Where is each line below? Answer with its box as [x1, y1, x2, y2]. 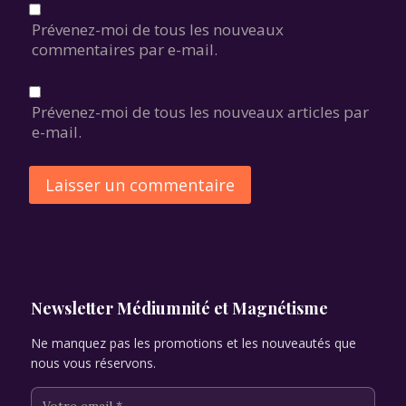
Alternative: [29, 227, 116, 247]
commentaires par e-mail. [32, 38, 218, 60]
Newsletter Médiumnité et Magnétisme [31, 297, 328, 320]
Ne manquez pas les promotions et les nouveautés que [31, 334, 356, 353]
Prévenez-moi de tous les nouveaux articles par [32, 101, 370, 123]
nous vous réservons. [31, 354, 156, 372]
